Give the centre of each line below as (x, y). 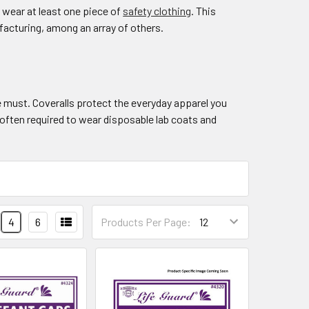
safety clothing (157, 10)
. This (204, 10)
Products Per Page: (146, 222)
